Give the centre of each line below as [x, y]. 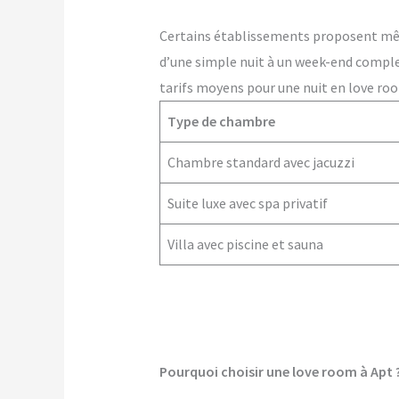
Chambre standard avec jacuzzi [261, 163]
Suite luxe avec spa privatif [247, 204]
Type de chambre [221, 122]
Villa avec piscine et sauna [245, 244]
